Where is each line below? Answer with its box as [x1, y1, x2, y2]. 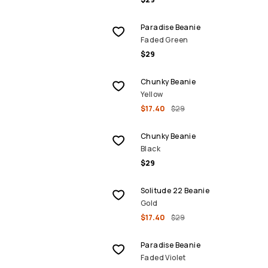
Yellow [141, 89, 163, 99]
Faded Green [141, 35, 188, 45]
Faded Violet [141, 252, 186, 263]
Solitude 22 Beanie [141, 185, 210, 196]
